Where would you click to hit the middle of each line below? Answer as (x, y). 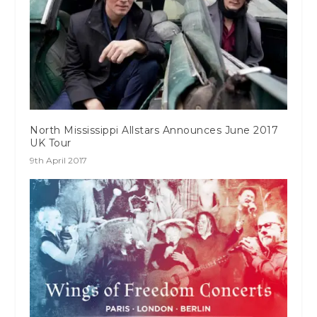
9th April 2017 (59, 160)
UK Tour (51, 143)
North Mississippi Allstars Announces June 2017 (154, 130)
